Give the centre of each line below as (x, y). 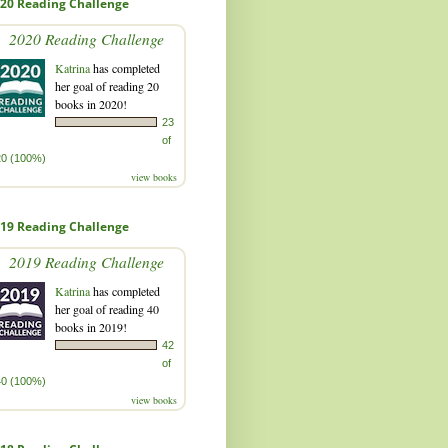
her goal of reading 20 (107, 85)
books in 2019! (91, 326)
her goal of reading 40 (107, 308)
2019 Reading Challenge (86, 261)
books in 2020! (91, 103)
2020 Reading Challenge (86, 38)
